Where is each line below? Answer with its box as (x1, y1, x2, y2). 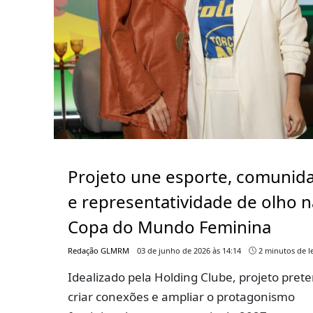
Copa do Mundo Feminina (68, 214, 271, 238)
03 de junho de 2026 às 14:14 (137, 245, 241, 256)
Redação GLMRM (68, 245, 129, 256)
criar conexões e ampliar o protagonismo (68, 288, 295, 305)
